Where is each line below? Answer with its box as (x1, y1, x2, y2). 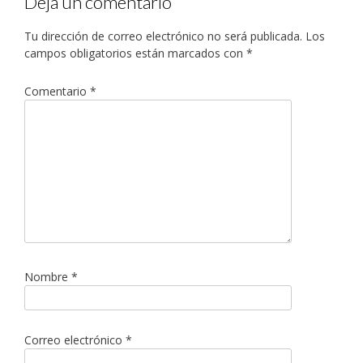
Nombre (24, 269, 71, 285)
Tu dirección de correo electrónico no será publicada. (24, 28, 302, 44)
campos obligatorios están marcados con (24, 45, 246, 61)
